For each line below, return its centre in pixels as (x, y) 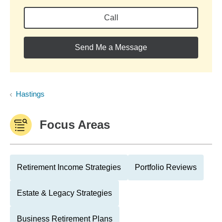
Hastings (30, 94)
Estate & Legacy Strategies (64, 193)
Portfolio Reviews (166, 167)
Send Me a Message (111, 47)
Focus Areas (75, 125)
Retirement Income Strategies (69, 167)
